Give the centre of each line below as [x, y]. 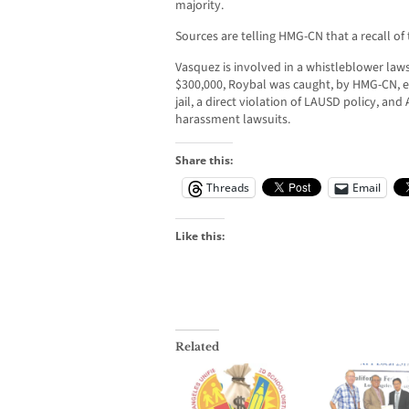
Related [197, 347]
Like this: [200, 236]
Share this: [204, 161]
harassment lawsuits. [233, 120]
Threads [228, 188]
